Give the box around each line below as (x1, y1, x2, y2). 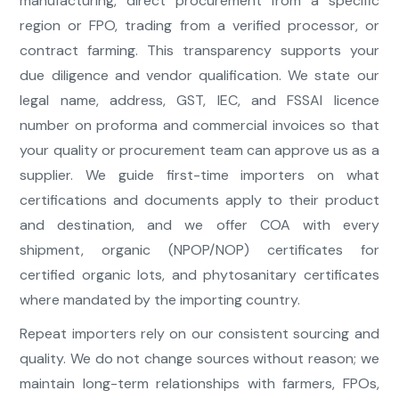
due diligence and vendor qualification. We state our (20, 66, 379, 85)
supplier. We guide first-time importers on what (20, 166, 379, 185)
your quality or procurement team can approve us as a (20, 141, 379, 160)
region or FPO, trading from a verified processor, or (20, 16, 379, 36)
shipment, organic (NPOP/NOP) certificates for (20, 240, 379, 260)
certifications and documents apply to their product (20, 191, 379, 210)
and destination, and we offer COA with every (20, 216, 379, 235)
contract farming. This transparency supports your (20, 41, 379, 61)
